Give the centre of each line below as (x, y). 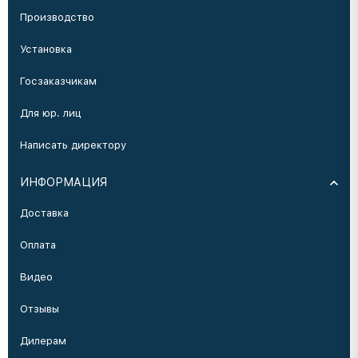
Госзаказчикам (58, 81)
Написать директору (73, 145)
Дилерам (43, 341)
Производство (57, 17)
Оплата (38, 245)
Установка (46, 49)
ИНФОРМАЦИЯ (64, 182)
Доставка (44, 213)
